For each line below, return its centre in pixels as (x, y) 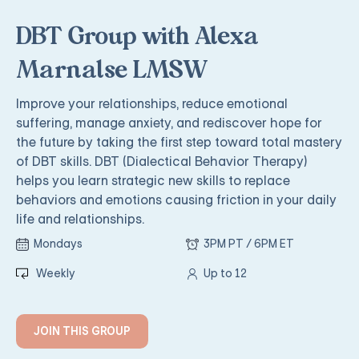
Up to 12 (225, 273)
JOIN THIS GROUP (82, 331)
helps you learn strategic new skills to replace (153, 181)
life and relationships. (80, 219)
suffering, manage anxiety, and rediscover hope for (169, 123)
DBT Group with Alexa (137, 37)
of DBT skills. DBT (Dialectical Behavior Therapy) (162, 161)
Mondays (58, 244)
